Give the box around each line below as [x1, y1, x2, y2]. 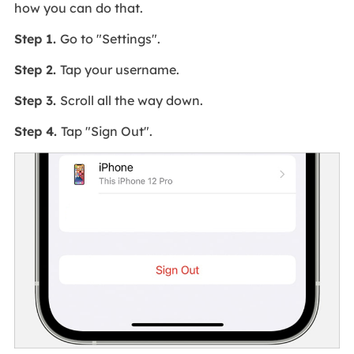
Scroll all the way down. [59, 92, 203, 109]
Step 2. [13, 62, 60, 78]
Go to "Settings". [59, 31, 160, 47]
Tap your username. [59, 62, 179, 78]
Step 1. [13, 31, 60, 47]
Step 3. [13, 92, 60, 109]
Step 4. [13, 123, 61, 140]
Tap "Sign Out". [60, 123, 153, 140]
